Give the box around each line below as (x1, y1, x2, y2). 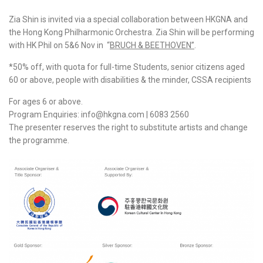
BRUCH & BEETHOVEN (110, 41, 191, 50)
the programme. (9, 136, 69, 146)
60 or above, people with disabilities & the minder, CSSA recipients (9, 75, 251, 85)
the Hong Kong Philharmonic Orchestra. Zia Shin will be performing (9, 28, 254, 38)
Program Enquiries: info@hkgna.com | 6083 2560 (9, 110, 189, 120)
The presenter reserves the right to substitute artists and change (9, 123, 248, 133)
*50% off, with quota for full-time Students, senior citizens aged (9, 62, 245, 72)
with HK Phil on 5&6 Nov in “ (9, 41, 110, 50)
